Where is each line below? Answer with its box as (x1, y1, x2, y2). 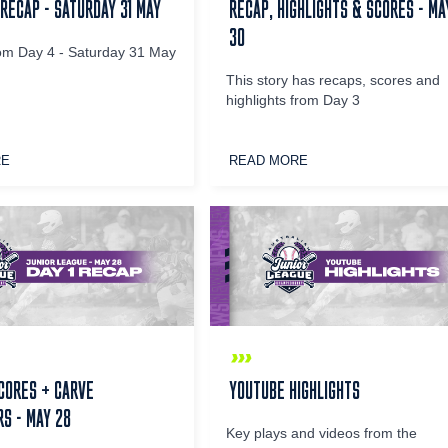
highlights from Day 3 (226, 93, 361, 109)
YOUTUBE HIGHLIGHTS (229, 376, 361, 403)
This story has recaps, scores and (226, 73, 441, 89)
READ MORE (229, 153, 309, 169)
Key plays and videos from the (226, 425, 418, 441)
